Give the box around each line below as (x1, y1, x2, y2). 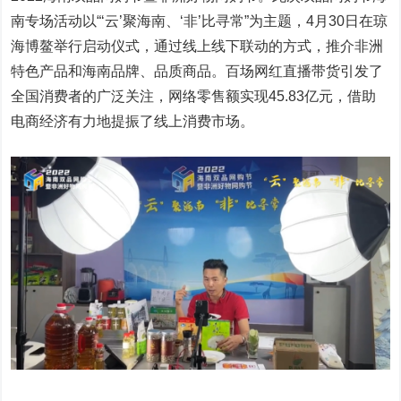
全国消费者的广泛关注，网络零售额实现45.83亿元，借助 (11, 89, 377, 104)
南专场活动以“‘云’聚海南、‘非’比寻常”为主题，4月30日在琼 (11, 13, 388, 29)
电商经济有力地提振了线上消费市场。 (11, 114, 255, 129)
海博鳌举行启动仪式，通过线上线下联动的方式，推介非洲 (11, 38, 384, 54)
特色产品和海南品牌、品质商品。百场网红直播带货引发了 (11, 64, 384, 79)
